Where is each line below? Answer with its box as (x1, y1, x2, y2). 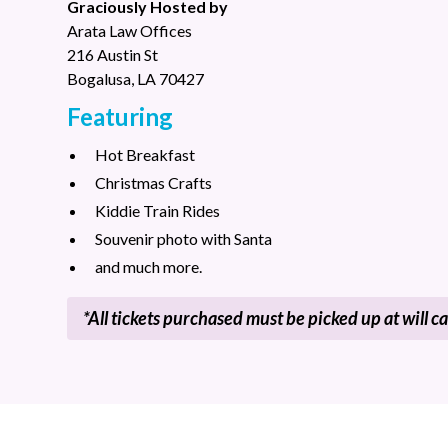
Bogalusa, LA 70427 (67, 69, 205, 88)
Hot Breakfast (95, 145, 196, 164)
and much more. (95, 257, 203, 276)
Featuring (67, 102, 174, 131)
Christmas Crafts (95, 173, 213, 192)
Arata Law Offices (67, 21, 193, 40)
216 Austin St (67, 45, 159, 64)
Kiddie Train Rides (95, 201, 221, 220)
